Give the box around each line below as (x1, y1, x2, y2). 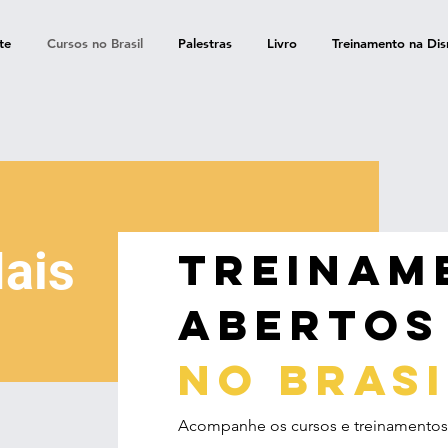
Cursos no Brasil (46, 35, 143, 51)
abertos (177, 296, 441, 352)
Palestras (177, 35, 232, 51)
